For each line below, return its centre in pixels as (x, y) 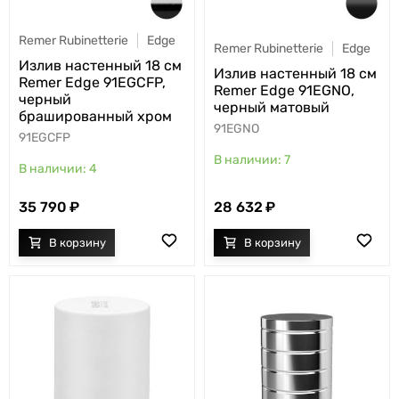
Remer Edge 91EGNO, (284, 91)
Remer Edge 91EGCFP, (92, 82)
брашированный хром (95, 116)
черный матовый (272, 108)
